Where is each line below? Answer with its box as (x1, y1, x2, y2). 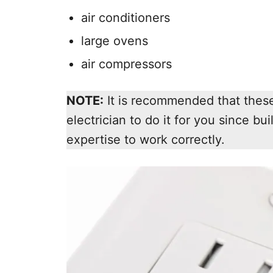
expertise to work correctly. (66, 132, 225, 147)
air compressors (81, 56, 172, 71)
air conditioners (81, 10, 170, 25)
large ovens (81, 33, 148, 48)
